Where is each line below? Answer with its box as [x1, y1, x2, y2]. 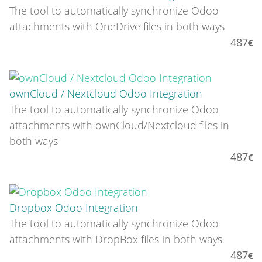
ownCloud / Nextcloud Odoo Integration [9, 86, 202, 101]
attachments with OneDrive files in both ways [9, 19, 225, 34]
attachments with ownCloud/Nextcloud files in [9, 118, 229, 132]
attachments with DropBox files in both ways [9, 232, 222, 247]
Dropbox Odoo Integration [9, 201, 138, 215]
